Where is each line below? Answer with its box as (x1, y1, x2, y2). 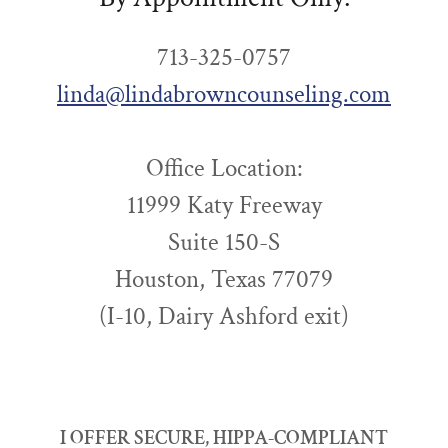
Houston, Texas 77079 (115, 263, 333, 297)
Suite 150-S (168, 226, 280, 260)
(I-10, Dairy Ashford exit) (99, 300, 349, 334)
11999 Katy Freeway (126, 189, 322, 223)
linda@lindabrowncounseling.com (57, 78, 391, 112)
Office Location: (145, 152, 303, 186)
